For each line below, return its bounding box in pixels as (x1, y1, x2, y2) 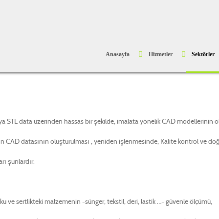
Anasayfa (106, 51, 130, 58)
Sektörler (192, 51, 215, 58)
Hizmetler (149, 51, 173, 58)
